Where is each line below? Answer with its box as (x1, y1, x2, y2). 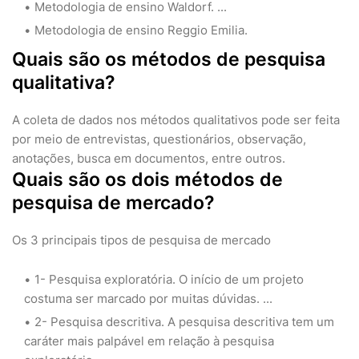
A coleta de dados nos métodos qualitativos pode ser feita (12, 112, 340, 128)
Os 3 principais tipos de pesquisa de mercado (12, 232, 271, 248)
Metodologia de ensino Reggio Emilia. (34, 22, 248, 38)
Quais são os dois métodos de (12, 168, 283, 192)
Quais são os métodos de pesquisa (12, 48, 325, 71)
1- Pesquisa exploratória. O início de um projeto (34, 272, 304, 288)
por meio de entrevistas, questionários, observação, (12, 131, 306, 147)
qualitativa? (12, 71, 115, 95)
